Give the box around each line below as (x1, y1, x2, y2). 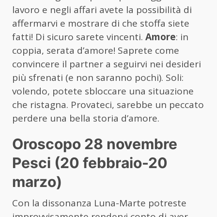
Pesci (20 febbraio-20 (12, 154, 168, 172)
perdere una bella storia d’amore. (12, 112, 159, 125)
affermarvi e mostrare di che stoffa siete (12, 17, 189, 30)
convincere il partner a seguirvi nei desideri (12, 58, 201, 71)
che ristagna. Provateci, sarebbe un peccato (12, 98, 204, 111)
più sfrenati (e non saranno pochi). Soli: (12, 71, 184, 84)
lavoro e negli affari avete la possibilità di (12, 3, 192, 16)
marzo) (12, 173, 62, 191)
